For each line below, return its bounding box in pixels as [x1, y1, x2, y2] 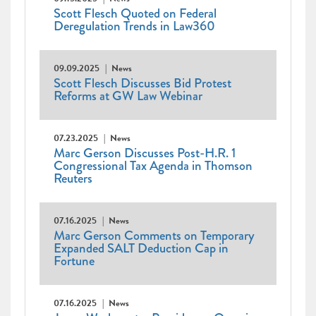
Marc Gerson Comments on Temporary [54, 226, 255, 245]
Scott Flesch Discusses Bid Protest [54, 74, 231, 93]
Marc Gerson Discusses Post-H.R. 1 [54, 144, 236, 163]
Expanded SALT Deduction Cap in [54, 239, 229, 258]
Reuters [54, 169, 92, 188]
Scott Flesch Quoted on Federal [54, 4, 217, 23]
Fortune [54, 252, 95, 271]
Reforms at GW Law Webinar [54, 87, 202, 106]
